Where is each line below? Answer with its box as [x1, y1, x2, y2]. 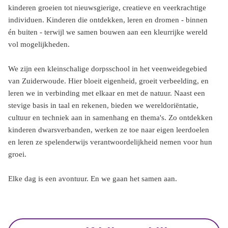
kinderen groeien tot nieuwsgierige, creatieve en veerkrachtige [8, 4, 206, 12]
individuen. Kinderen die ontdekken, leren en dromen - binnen [8, 16, 208, 24]
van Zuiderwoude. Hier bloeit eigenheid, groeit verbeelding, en [8, 77, 209, 85]
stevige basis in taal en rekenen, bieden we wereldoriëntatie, [8, 101, 198, 109]
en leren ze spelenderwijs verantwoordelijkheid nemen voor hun [8, 138, 212, 146]
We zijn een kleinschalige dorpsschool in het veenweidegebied [8, 65, 207, 73]
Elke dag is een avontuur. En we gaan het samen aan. [8, 175, 177, 183]
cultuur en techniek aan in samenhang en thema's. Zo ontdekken [8, 113, 213, 122]
